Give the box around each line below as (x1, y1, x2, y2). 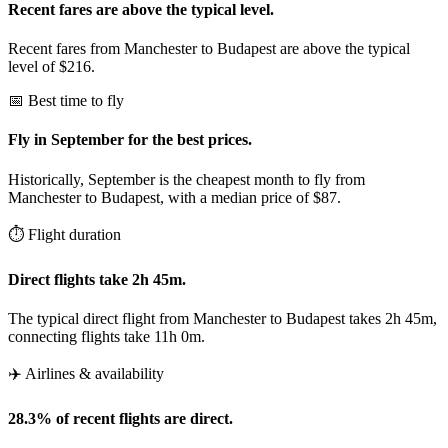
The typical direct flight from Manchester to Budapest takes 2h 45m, (8, 310, 437, 328)
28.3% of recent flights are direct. (8, 410, 233, 428)
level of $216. (8, 58, 95, 76)
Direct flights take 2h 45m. (8, 270, 186, 288)
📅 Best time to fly (8, 92, 124, 110)
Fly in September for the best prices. (8, 131, 252, 149)
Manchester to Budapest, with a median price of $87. (8, 188, 341, 206)
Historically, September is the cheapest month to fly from (8, 170, 365, 188)
